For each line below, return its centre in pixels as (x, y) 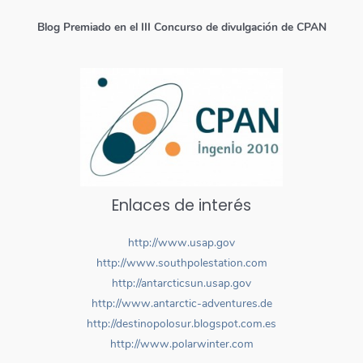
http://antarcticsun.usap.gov (181, 284)
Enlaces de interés (181, 205)
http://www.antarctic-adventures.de (181, 304)
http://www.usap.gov (181, 243)
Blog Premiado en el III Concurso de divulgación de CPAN (181, 27)
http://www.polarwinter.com (181, 344)
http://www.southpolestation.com (181, 263)
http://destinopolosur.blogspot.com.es (181, 324)
